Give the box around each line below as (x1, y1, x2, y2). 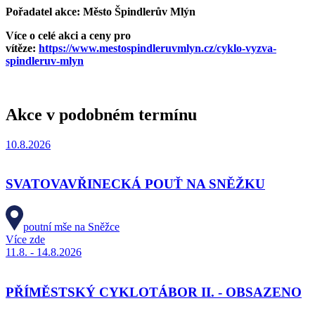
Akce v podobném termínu (6, 105, 197, 124)
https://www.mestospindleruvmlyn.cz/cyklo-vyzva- (39, 41, 276, 54)
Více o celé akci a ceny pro (6, 29, 131, 41)
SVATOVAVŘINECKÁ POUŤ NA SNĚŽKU (6, 176, 265, 192)
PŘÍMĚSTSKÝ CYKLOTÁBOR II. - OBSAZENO (6, 284, 302, 300)
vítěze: (6, 41, 39, 54)
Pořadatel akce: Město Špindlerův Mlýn (6, 5, 195, 18)
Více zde (6, 233, 45, 246)
